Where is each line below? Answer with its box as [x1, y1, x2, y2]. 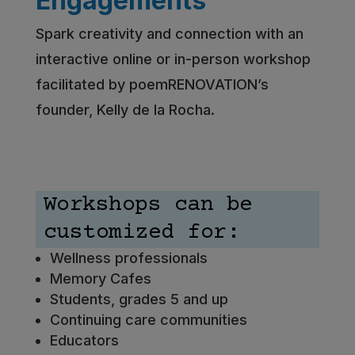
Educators [49, 332, 119, 349]
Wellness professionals [49, 250, 208, 267]
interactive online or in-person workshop [35, 51, 311, 68]
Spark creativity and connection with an [35, 25, 303, 43]
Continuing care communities [49, 311, 247, 329]
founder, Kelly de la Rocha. [35, 101, 215, 119]
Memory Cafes [49, 270, 151, 288]
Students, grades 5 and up [49, 291, 228, 308]
